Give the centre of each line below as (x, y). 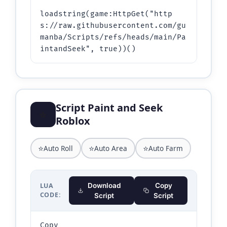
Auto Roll (58, 148)
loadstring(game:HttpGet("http (106, 14)
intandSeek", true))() (88, 49)
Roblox (73, 121)
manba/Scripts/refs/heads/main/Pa (113, 37)
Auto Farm (166, 148)
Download (104, 185)
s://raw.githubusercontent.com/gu (113, 26)
